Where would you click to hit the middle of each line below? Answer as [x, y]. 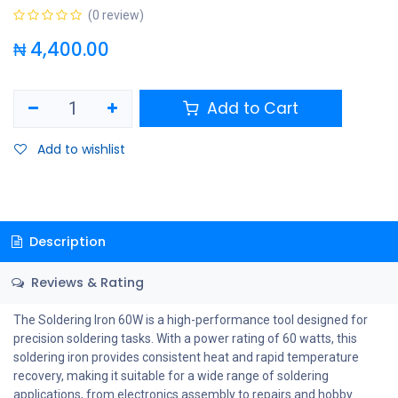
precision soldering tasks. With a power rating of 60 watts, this [185, 338]
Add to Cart [251, 109]
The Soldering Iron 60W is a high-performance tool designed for [191, 319]
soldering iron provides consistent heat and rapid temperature [186, 357]
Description [65, 241]
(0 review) [116, 15]
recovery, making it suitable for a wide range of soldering [171, 375]
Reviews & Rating [85, 283]
